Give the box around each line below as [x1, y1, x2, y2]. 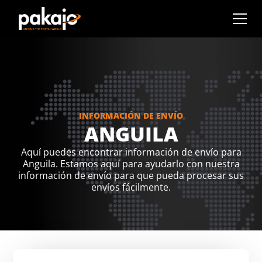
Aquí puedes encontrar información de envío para [20, 146, 242, 158]
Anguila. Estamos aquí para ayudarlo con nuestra [22, 157, 240, 170]
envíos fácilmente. [91, 181, 171, 194]
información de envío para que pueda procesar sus [18, 169, 244, 182]
